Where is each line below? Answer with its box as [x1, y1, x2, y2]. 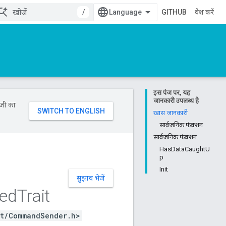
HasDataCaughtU [159, 145, 210, 153]
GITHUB [161, 8, 187, 16]
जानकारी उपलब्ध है [153, 97, 199, 104]
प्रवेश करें [195, 8, 214, 16]
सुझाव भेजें [77, 174, 105, 182]
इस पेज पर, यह [153, 89, 190, 96]
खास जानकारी [153, 109, 188, 117]
